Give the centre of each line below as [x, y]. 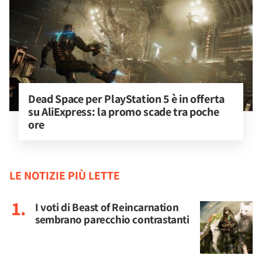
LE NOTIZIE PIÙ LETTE [65, 175]
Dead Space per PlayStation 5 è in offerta [127, 99]
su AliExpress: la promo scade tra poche [125, 112]
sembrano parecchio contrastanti [112, 219]
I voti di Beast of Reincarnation [107, 207]
